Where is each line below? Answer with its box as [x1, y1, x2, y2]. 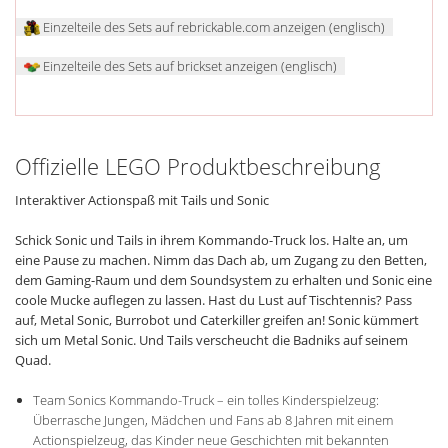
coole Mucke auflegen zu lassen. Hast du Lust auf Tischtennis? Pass [15, 290, 412, 309]
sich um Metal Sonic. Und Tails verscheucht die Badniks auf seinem [15, 330, 408, 349]
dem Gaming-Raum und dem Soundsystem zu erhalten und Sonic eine [15, 270, 432, 289]
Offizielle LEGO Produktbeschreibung [15, 150, 381, 182]
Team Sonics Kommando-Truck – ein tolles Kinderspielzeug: [32, 390, 379, 409]
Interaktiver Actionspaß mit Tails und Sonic [15, 190, 269, 209]
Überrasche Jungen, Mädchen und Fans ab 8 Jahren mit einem [32, 410, 393, 429]
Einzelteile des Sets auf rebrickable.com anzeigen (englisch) [40, 17, 385, 36]
